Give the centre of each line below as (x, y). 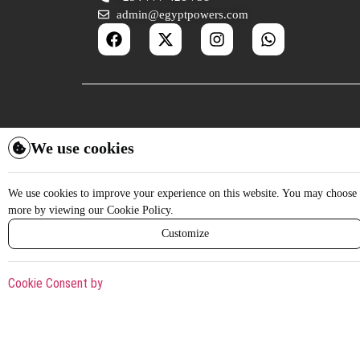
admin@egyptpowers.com (182, 14)
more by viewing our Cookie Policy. (91, 210)
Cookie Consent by (55, 283)
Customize (186, 233)
